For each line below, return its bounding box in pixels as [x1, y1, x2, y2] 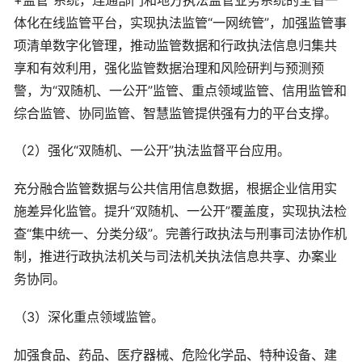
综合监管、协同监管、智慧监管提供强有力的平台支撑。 [14, 104, 337, 121]
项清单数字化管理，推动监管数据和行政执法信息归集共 [14, 36, 337, 53]
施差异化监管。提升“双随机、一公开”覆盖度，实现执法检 [14, 203, 347, 220]
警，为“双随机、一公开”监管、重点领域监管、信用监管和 [14, 82, 347, 99]
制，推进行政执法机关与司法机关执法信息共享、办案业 [14, 248, 337, 265]
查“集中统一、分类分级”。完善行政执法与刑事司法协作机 [14, 225, 347, 242]
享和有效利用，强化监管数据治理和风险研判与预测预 [14, 59, 324, 76]
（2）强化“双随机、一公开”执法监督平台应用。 [14, 142, 290, 159]
